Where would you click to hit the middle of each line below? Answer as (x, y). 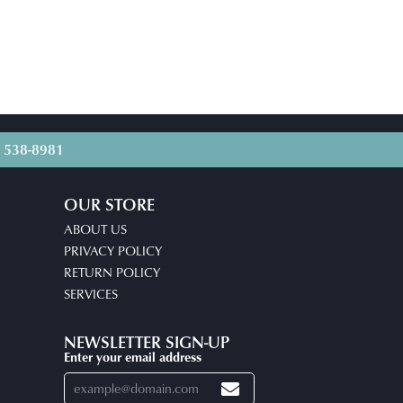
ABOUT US (95, 229)
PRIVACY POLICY (113, 251)
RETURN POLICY (112, 272)
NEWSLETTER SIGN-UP (147, 342)
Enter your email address (133, 356)
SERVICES (91, 294)
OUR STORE (109, 204)
